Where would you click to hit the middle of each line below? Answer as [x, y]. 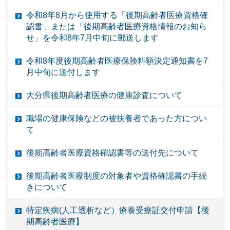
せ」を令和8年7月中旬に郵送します [92, 37]
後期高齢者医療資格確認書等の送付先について [112, 152]
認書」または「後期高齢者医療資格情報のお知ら [117, 26]
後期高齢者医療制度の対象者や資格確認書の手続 [117, 176]
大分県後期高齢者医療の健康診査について [104, 95]
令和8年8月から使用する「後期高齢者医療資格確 [117, 15]
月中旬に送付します [63, 72]
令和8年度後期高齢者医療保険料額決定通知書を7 [117, 61]
